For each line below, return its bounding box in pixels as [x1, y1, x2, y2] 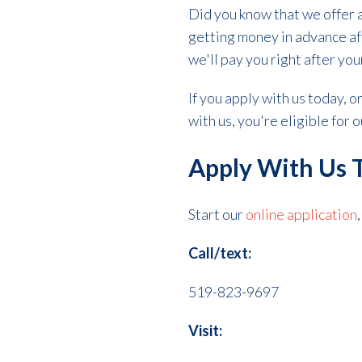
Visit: [188, 322, 223, 340]
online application [246, 205, 358, 224]
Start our [188, 205, 246, 224]
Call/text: [188, 244, 252, 263]
